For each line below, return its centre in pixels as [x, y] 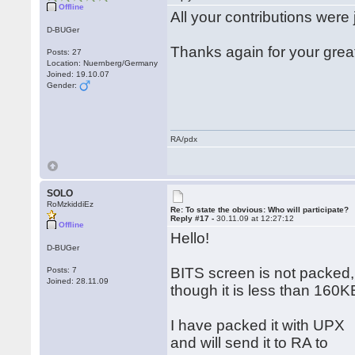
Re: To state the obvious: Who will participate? [260, 210]
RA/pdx [184, 139]
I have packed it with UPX [258, 325]
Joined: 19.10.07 [78, 74]
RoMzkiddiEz [71, 204]
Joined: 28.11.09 [78, 281]
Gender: [63, 85]
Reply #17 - [194, 218]
